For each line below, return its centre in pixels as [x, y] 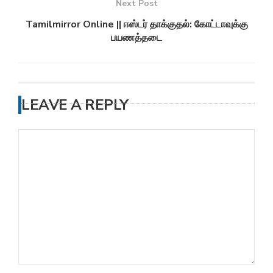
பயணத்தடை [136, 37]
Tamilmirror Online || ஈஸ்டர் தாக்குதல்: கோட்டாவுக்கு [136, 24]
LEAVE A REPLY [75, 105]
